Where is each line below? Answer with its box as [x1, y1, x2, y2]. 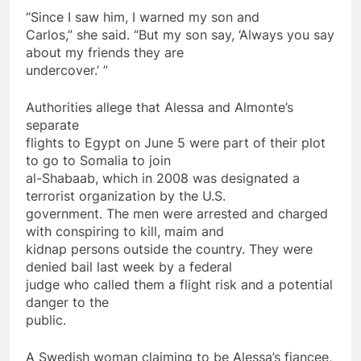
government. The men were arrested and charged [26, 205, 328, 222]
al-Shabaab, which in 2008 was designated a [26, 169, 300, 186]
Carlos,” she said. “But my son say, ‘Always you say [26, 26, 334, 43]
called [93, 276, 130, 293]
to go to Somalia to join [26, 151, 171, 168]
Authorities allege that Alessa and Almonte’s [26, 98, 293, 115]
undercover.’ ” [26, 61, 108, 78]
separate [26, 116, 79, 133]
